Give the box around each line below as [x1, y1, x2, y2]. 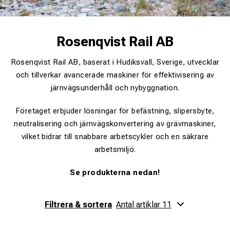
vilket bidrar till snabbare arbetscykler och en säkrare [21, 132, 209, 141]
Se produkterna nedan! [70, 168, 160, 177]
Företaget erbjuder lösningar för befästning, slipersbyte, [15, 106, 215, 116]
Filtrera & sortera [44, 200, 112, 209]
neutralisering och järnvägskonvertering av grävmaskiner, [14, 119, 216, 128]
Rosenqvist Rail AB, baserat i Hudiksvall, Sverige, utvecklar [10, 57, 220, 67]
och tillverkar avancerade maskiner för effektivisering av [15, 70, 215, 80]
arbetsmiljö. [94, 145, 136, 154]
